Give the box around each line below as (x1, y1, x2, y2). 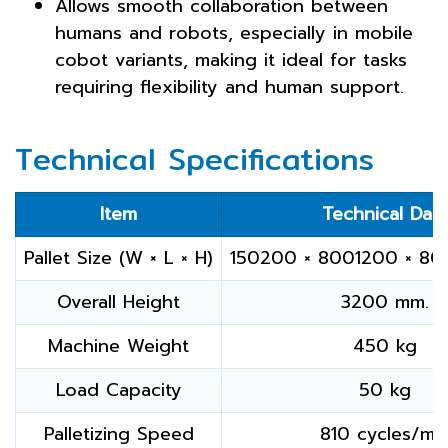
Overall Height (57, 288, 180, 316)
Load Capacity (55, 376, 182, 404)
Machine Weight (48, 332, 189, 360)
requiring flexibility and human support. (55, 73, 404, 101)
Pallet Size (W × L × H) (24, 244, 213, 272)
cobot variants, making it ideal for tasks (55, 46, 407, 74)
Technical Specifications (15, 135, 374, 183)
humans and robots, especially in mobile (55, 19, 413, 47)
